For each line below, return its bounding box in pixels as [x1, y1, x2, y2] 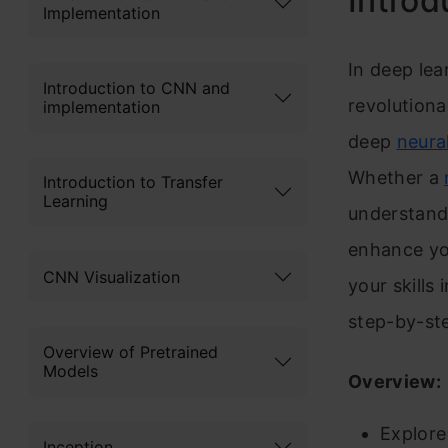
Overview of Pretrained [43, 342, 218, 362]
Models [43, 361, 98, 381]
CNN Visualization [43, 266, 180, 287]
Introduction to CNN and [43, 78, 230, 98]
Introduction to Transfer [43, 172, 223, 192]
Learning [43, 191, 108, 211]
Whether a [348, 167, 445, 188]
